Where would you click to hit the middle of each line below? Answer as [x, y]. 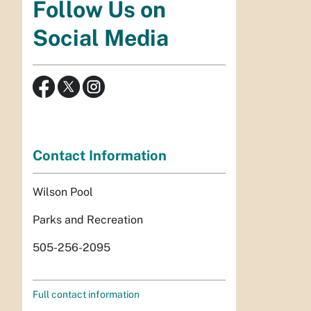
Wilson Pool [63, 192]
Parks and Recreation [88, 219]
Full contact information [86, 294]
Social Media [101, 38]
